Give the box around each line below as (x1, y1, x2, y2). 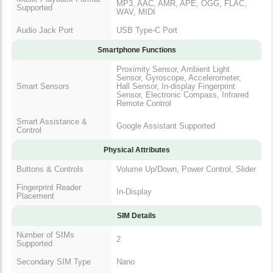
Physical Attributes (103, 145, 170, 154)
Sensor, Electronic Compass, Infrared (116, 90, 249, 99)
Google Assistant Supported (116, 121, 215, 130)
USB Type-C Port (116, 25, 177, 35)
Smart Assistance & (16, 116, 87, 126)
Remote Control (116, 98, 171, 108)
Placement (16, 191, 54, 200)
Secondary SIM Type (16, 257, 91, 266)
